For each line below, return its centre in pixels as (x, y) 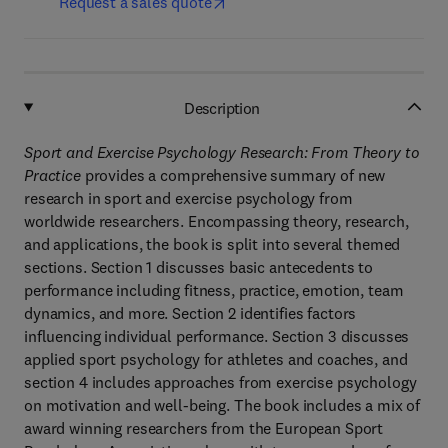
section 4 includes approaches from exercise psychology (220, 382)
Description (222, 107)
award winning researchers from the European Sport (204, 428)
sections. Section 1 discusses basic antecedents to (198, 267)
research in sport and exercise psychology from (188, 198)
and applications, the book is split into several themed (212, 244)
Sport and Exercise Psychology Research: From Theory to (222, 152)
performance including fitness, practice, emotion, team (214, 290)
